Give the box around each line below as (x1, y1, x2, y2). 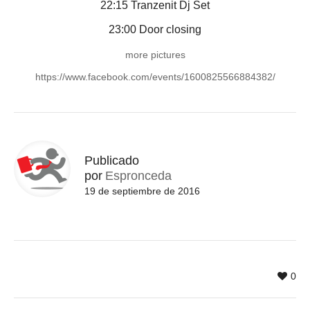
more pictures (125, 49, 185, 61)
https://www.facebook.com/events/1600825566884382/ (35, 71, 275, 83)
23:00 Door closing (109, 24, 201, 36)
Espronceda (105, 169, 172, 183)
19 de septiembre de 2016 (84, 185, 200, 197)
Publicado (84, 154, 139, 168)
